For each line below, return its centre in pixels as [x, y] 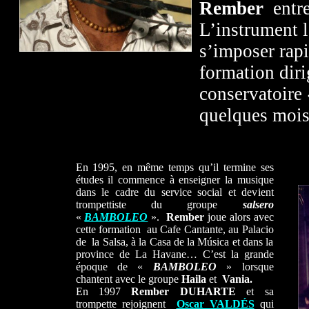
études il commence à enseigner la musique [175, 180]
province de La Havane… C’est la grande [175, 254]
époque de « [114, 267]
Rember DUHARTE [183, 291]
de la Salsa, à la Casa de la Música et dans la [175, 242]
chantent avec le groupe [128, 279]
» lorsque [245, 267]
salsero [258, 205]
